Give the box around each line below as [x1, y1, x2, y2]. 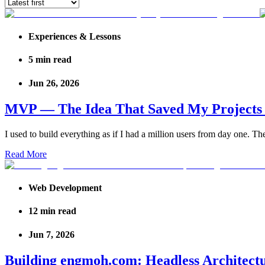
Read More [5, 148, 47, 159]
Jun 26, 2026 [28, 77, 79, 88]
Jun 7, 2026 [28, 229, 75, 240]
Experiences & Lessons [28, 31, 121, 42]
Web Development [28, 183, 102, 193]
